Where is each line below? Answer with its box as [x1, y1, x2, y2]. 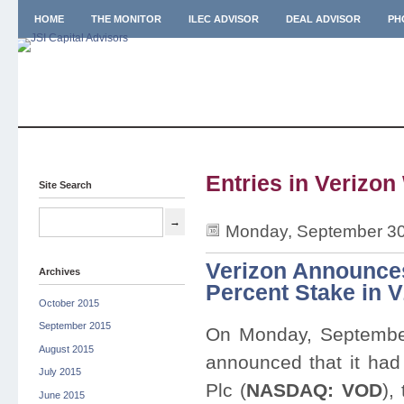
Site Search [38, 179, 92, 190]
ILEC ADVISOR [188, 14, 259, 24]
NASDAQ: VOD [246, 380, 382, 401]
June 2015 [38, 389, 85, 400]
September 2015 [38, 320, 111, 332]
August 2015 [38, 343, 94, 354]
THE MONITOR [90, 14, 161, 24]
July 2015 [38, 366, 81, 378]
